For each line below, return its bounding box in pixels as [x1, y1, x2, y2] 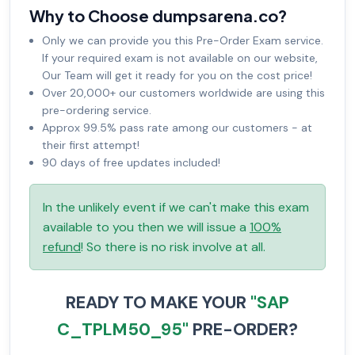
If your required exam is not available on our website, [42, 51, 318, 66]
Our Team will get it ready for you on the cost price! [42, 68, 312, 83]
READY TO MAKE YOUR [66, 291, 250, 315]
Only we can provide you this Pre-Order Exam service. [42, 33, 323, 48]
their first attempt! [42, 138, 139, 153]
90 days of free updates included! [42, 155, 220, 170]
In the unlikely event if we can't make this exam [43, 199, 309, 216]
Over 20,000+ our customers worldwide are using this [42, 86, 325, 101]
